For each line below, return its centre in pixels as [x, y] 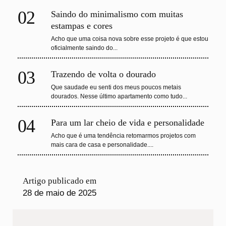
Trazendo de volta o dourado [103, 74]
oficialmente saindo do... [84, 48]
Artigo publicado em [60, 181]
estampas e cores [82, 26]
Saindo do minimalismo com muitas [117, 14]
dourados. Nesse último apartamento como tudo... [119, 97]
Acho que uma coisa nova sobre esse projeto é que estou [130, 39]
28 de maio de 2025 [60, 193]
